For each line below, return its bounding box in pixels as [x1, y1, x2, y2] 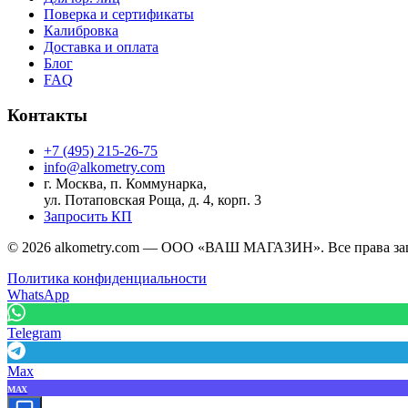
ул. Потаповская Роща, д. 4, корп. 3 [44, 191, 261, 208]
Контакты [7, 106, 87, 126]
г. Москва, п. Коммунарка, [44, 175, 207, 191]
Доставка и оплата [44, 39, 158, 56]
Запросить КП [44, 208, 132, 224]
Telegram [7, 324, 61, 341]
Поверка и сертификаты [44, 6, 194, 23]
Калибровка [44, 23, 118, 39]
